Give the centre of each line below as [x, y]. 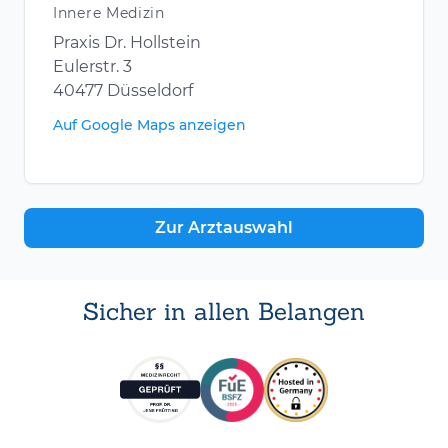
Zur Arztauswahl [224, 228]
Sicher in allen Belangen [224, 312]
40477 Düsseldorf [123, 91]
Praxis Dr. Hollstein [127, 43]
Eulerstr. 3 [92, 67]
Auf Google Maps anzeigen [149, 125]
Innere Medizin [109, 13]
